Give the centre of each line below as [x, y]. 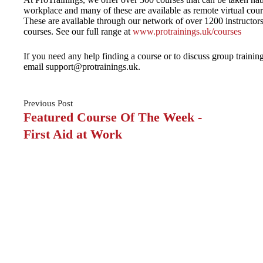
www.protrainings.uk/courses [188, 31]
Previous [41, 103]
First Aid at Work [73, 134]
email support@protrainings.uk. [82, 67]
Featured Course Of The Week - [113, 117]
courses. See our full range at [78, 31]
